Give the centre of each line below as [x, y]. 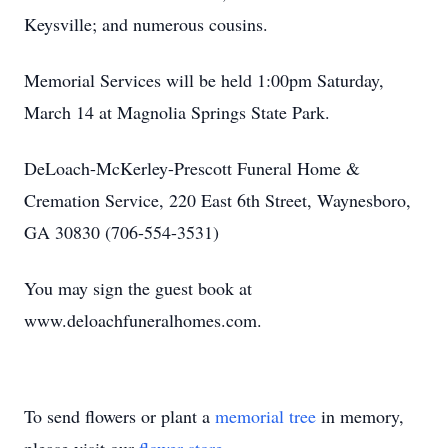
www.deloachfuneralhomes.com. [143, 320]
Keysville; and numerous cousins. [146, 24]
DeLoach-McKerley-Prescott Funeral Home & [192, 168]
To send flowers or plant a [119, 416]
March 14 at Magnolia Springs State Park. [177, 112]
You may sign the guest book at [138, 288]
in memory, [360, 416]
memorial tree [265, 416]
